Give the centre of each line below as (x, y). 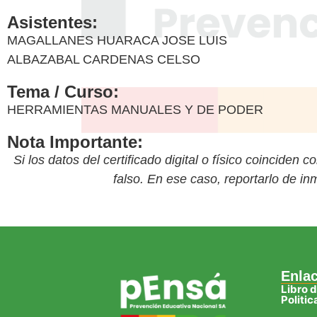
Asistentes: (52, 22)
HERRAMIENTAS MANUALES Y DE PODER (135, 109)
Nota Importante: (75, 142)
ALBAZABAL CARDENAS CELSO (104, 59)
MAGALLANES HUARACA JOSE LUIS (117, 40)
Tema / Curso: (63, 91)
